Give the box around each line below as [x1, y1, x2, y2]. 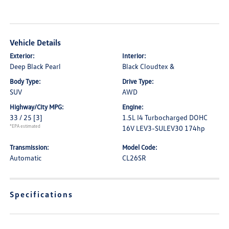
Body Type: [10, 77, 41, 85]
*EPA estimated [10, 123, 41, 129]
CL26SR [122, 153, 146, 162]
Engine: [122, 103, 144, 111]
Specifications [10, 189, 74, 199]
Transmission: [10, 143, 50, 151]
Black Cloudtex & [122, 62, 174, 71]
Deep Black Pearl [10, 62, 61, 71]
